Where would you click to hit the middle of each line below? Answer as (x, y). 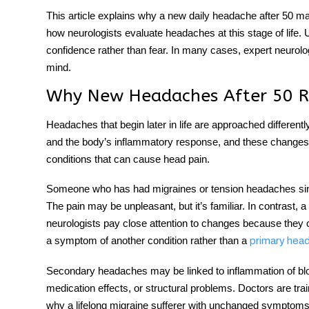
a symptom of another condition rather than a (148, 240)
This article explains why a (107, 16)
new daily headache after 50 (230, 16)
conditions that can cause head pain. (128, 159)
